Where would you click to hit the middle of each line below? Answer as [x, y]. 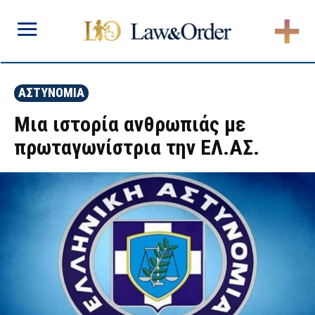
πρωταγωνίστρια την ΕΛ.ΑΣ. [137, 147]
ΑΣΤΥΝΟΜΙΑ [51, 92]
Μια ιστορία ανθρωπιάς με [130, 124]
